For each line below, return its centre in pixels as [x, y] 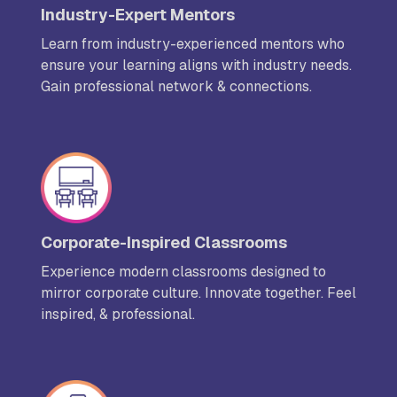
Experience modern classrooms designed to [183, 272]
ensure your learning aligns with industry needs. [196, 66]
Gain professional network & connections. [176, 87]
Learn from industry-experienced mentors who [193, 44]
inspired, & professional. [118, 315]
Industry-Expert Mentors [138, 15]
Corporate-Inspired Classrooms [164, 243]
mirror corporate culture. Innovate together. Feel [198, 293]
